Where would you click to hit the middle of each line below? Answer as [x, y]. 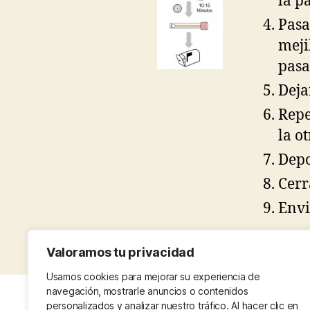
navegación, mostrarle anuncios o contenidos [147, 291]
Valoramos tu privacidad [120, 252]
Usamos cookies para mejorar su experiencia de [153, 276]
